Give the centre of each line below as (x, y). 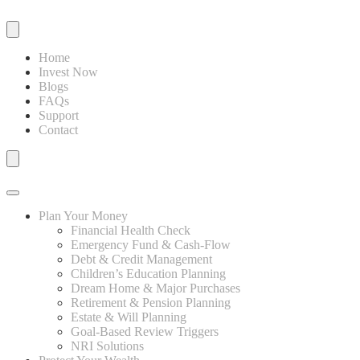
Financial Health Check (131, 230)
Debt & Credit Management (141, 259)
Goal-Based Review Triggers (145, 331)
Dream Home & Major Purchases (155, 288)
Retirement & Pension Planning (151, 303)
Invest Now (68, 72)
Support (59, 115)
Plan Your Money (83, 216)
